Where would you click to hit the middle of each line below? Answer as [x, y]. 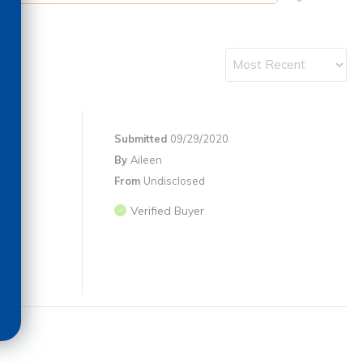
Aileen [146, 160]
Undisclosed [174, 181]
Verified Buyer [167, 211]
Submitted [142, 139]
